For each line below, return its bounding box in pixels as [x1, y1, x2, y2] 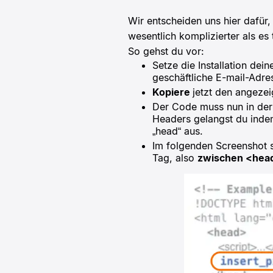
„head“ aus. [152, 125, 203, 138]
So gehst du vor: [128, 45, 204, 58]
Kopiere [152, 86, 193, 99]
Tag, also [152, 152, 197, 165]
